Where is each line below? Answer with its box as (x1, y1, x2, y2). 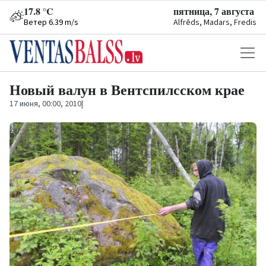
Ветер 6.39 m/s (24, 17, 78, 28)
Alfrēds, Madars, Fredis (173, 17, 256, 28)
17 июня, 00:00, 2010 (9, 98, 81, 110)
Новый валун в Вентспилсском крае (9, 79, 245, 100)
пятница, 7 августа (173, 4, 254, 18)
